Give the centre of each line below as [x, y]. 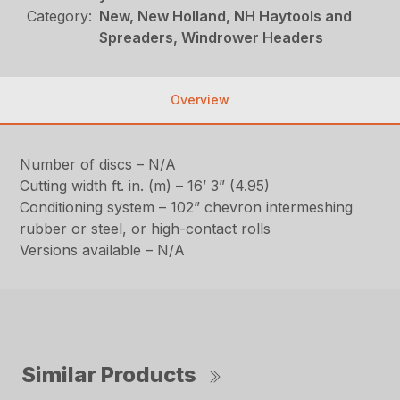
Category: [60, 17]
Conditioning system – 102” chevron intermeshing [187, 208]
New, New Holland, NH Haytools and [226, 17]
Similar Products [109, 375]
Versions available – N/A [103, 250]
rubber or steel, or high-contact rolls [146, 229]
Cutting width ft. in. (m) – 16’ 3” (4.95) [145, 186]
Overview [200, 100]
